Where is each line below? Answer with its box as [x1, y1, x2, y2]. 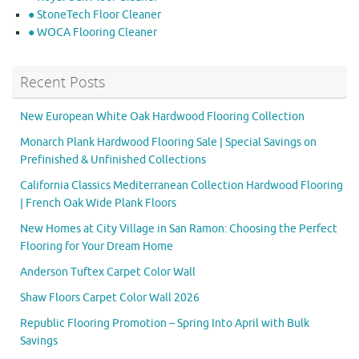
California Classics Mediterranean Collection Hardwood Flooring [20, 179, 343, 193]
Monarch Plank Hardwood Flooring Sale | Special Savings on [20, 135, 317, 150]
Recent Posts [20, 72, 105, 92]
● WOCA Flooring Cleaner [28, 26, 157, 40]
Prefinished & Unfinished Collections [20, 153, 206, 167]
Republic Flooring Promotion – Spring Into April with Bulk [20, 317, 309, 331]
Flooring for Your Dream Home [20, 240, 173, 254]
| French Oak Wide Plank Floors [20, 196, 176, 211]
